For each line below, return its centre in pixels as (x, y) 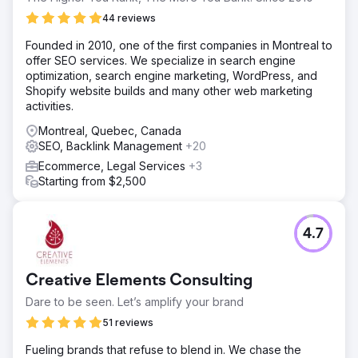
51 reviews (128, 322)
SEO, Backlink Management (112, 145)
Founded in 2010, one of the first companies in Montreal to (179, 45)
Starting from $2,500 (92, 181)
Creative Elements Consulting (139, 281)
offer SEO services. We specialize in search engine (161, 60)
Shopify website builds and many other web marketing (169, 90)
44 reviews (129, 18)
